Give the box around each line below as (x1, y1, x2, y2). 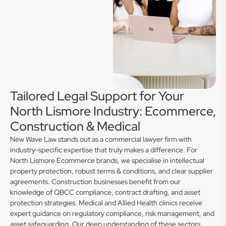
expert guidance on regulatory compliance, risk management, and (10, 209, 214, 218)
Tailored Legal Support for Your (10, 88, 184, 104)
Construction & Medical (10, 118, 140, 135)
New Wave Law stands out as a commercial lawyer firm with (10, 135, 192, 144)
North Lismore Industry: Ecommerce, (10, 103, 216, 120)
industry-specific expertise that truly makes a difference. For (10, 145, 197, 154)
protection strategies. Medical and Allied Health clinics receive (10, 198, 202, 207)
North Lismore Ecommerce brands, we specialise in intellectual (10, 156, 204, 165)
